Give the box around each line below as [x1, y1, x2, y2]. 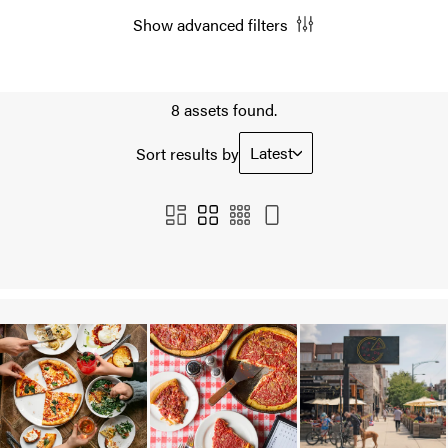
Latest [249, 141, 293, 164]
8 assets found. [171, 98, 277, 121]
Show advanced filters [132, 13, 288, 36]
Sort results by [135, 141, 239, 165]
